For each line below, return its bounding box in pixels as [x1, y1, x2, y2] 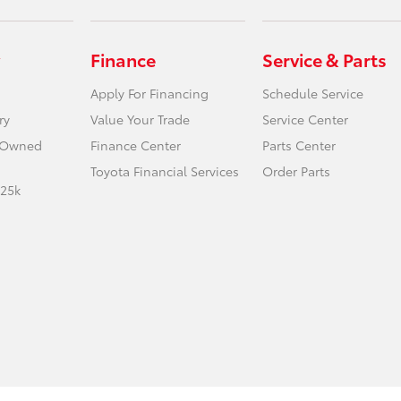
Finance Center [90, 136, 182, 155]
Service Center [261, 110, 348, 129]
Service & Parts [261, 47, 387, 73]
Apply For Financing [90, 84, 209, 103]
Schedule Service [261, 84, 363, 103]
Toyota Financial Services [90, 162, 240, 181]
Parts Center [261, 136, 336, 155]
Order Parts [261, 162, 330, 181]
